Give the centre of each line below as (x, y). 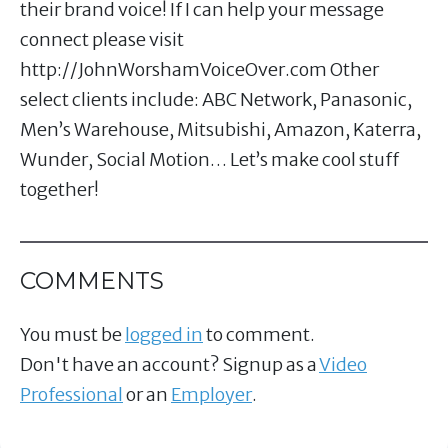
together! (59, 190)
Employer (211, 395)
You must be (72, 335)
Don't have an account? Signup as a (169, 365)
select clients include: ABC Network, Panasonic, (216, 100)
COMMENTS (92, 280)
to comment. (259, 335)
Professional (71, 395)
